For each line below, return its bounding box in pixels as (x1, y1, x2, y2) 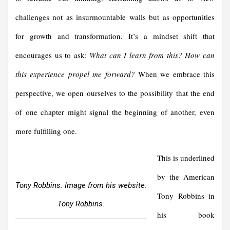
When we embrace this (135, 69, 215, 80)
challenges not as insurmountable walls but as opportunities (15, 12, 215, 23)
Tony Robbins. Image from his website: (15, 180, 147, 190)
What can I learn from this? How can (89, 50, 215, 61)
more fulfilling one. (15, 126, 77, 137)
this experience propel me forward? (15, 69, 135, 80)
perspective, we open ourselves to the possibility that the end (15, 88, 215, 99)
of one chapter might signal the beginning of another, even (15, 107, 215, 118)
